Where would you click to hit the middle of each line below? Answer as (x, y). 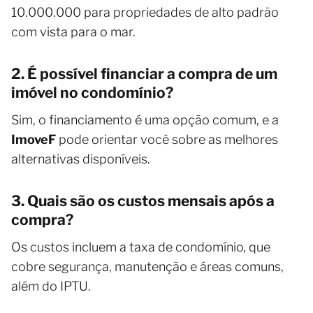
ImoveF (34, 140)
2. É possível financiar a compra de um (144, 74)
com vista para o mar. (73, 32)
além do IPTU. (51, 286)
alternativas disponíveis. (81, 159)
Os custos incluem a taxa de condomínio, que (141, 247)
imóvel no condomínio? (92, 93)
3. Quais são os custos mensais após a (143, 201)
